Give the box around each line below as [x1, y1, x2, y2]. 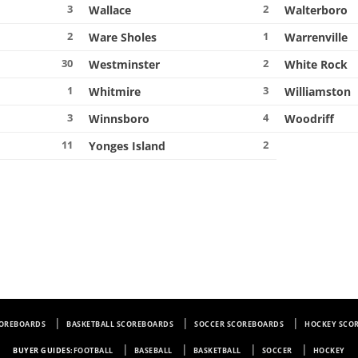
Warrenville [284, 30, 348, 45]
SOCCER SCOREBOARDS [194, 319, 284, 329]
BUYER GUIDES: [13, 345, 74, 356]
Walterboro [284, 2, 348, 18]
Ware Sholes [89, 30, 157, 45]
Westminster [89, 57, 161, 72]
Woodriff [284, 111, 335, 126]
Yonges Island [89, 138, 166, 153]
